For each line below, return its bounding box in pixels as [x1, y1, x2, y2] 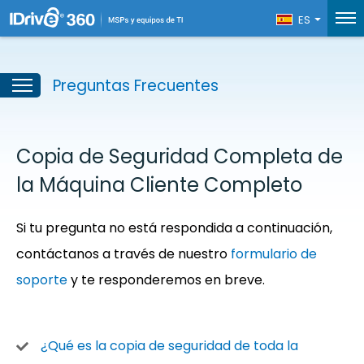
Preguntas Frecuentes [53, 75, 219, 97]
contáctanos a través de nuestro [16, 245, 231, 263]
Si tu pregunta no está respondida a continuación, [16, 219, 332, 237]
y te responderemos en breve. [67, 271, 265, 289]
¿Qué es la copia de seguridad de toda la [41, 336, 298, 355]
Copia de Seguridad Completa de [16, 143, 343, 170]
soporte [16, 271, 67, 289]
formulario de [231, 245, 317, 263]
